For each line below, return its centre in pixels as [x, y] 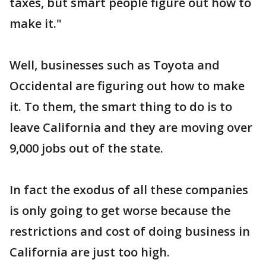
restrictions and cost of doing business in [130, 231]
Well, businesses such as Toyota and [115, 65]
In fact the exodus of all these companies [129, 190]
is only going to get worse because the [120, 210]
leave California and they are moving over [131, 127]
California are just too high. [90, 252]
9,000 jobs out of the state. [86, 148]
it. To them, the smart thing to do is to [121, 107]
